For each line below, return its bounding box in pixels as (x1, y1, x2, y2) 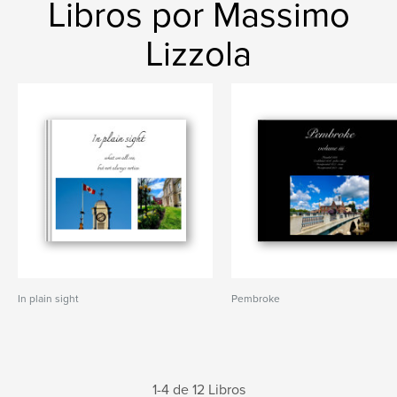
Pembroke (231, 292, 281, 305)
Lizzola (145, 33, 252, 75)
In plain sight (18, 292, 79, 305)
